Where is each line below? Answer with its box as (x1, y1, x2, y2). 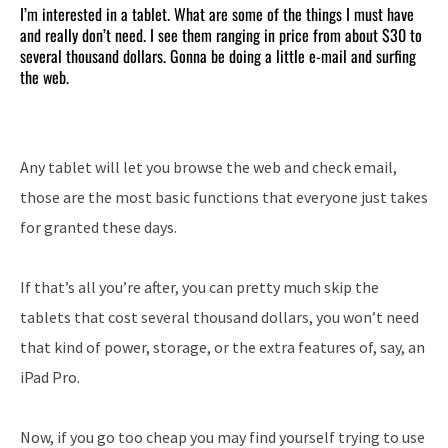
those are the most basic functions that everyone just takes (20, 187, 428, 208)
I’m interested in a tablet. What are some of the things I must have (20, 2, 414, 27)
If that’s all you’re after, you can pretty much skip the (20, 277, 379, 298)
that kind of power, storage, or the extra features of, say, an (20, 337, 425, 358)
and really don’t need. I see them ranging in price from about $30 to (20, 23, 422, 48)
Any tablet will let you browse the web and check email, (20, 157, 397, 178)
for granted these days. (20, 217, 177, 238)
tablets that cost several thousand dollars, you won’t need (20, 307, 419, 328)
